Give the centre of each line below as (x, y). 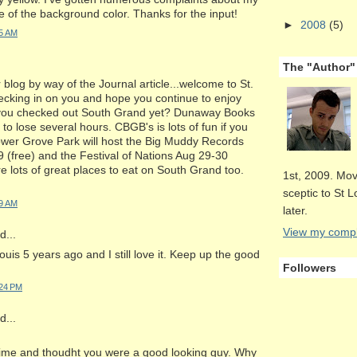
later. (295, 211)
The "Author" (319, 67)
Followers (310, 267)
